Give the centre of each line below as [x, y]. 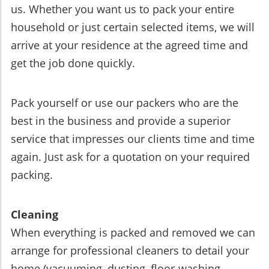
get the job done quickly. [73, 63]
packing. [32, 175]
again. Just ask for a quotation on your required [130, 157]
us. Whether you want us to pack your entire [122, 9]
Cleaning [35, 215]
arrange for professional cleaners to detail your [130, 251]
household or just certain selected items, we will [133, 27]
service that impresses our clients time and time [133, 139]
